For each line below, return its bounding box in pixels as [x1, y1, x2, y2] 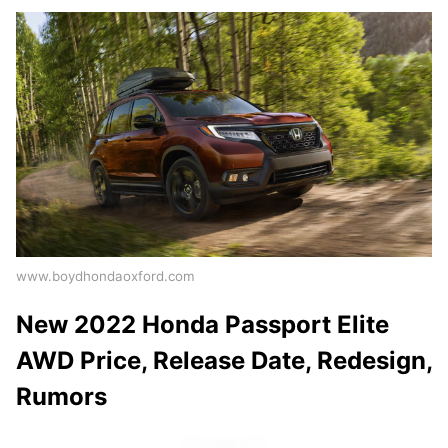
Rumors [16, 382, 107, 412]
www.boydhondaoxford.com [16, 268, 195, 285]
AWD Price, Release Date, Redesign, [16, 346, 432, 376]
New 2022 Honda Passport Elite [16, 310, 389, 340]
